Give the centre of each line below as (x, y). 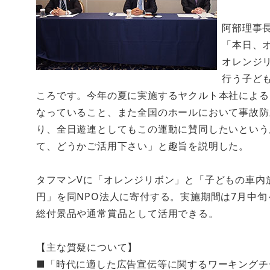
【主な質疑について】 (87, 247)
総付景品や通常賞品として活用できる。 (127, 213)
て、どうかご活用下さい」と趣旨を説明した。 (143, 146)
